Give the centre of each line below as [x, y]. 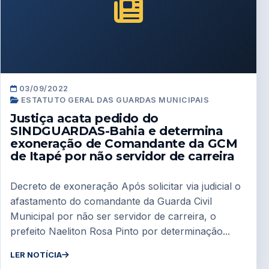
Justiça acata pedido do [84, 119]
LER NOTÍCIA [36, 255]
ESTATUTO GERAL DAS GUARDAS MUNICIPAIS [114, 100]
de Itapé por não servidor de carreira [122, 156]
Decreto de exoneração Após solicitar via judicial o [125, 186]
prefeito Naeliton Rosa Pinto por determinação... [120, 231]
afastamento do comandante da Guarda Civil [111, 201]
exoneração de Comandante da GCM [124, 144]
